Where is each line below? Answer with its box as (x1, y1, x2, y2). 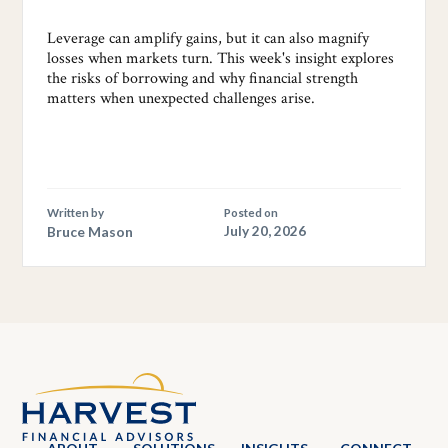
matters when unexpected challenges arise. (47, 87, 315, 109)
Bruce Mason (47, 222, 133, 240)
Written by (47, 205, 104, 219)
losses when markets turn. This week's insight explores (47, 47, 394, 69)
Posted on (224, 205, 278, 219)
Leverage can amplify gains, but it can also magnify (47, 27, 369, 49)
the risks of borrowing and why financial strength (47, 67, 358, 89)
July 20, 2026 (224, 222, 306, 239)
